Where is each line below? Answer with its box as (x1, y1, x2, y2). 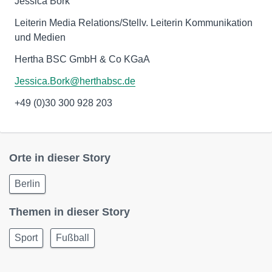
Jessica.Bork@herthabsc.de (15, 76, 135, 86)
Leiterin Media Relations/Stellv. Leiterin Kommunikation (15, 18, 253, 28)
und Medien (15, 32, 66, 42)
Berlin (15, 178, 40, 189)
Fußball (56, 233, 89, 243)
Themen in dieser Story (9, 206, 130, 218)
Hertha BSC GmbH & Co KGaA (15, 54, 150, 64)
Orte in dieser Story (9, 152, 110, 164)
